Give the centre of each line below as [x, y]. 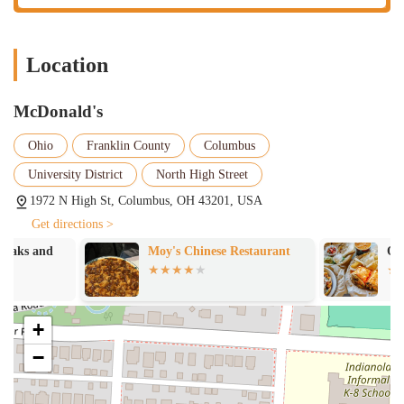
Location [67, 64]
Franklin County [129, 145]
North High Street [202, 174]
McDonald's [58, 111]
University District [75, 174]
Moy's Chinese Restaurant [153, 251]
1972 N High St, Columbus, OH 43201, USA [146, 200]
